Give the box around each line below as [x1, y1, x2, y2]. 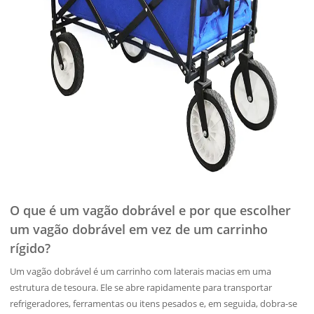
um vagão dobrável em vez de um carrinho [10, 221, 268, 238]
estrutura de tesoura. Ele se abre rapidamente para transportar [10, 281, 273, 294]
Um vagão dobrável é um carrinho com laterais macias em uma [10, 265, 272, 278]
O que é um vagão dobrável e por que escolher [10, 202, 292, 219]
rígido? [10, 240, 51, 257]
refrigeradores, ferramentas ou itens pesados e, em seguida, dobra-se [10, 297, 298, 310]
